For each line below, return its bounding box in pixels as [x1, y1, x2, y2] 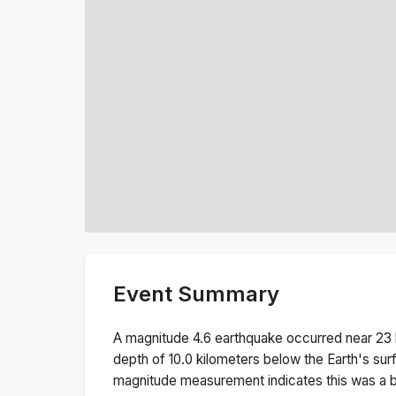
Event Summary [113, 280, 279, 307]
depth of [113, 350, 169, 368]
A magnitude [113, 329, 193, 346]
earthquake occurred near [211, 329, 376, 346]
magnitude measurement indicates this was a [113, 371, 390, 389]
